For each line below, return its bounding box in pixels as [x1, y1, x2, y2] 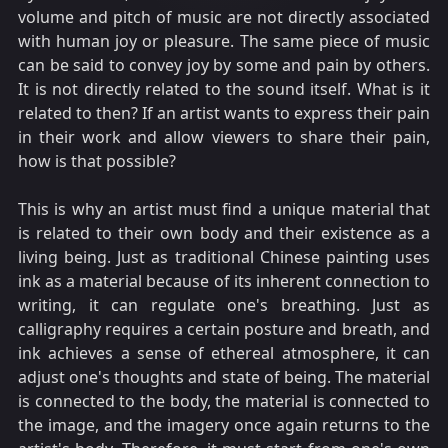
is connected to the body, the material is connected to [18, 390, 430, 413]
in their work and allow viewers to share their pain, [18, 126, 430, 149]
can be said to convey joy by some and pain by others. [18, 54, 430, 77]
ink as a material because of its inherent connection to [18, 270, 430, 293]
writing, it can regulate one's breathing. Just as [18, 294, 430, 317]
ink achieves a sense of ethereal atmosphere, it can [18, 342, 430, 365]
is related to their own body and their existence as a [18, 222, 430, 245]
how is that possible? [18, 150, 176, 173]
